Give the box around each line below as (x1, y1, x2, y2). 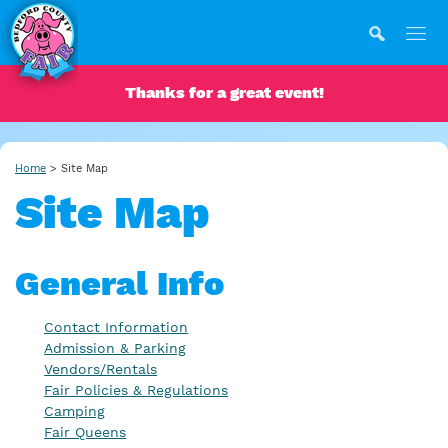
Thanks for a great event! (124, 83, 324, 102)
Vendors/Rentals (44, 360, 158, 377)
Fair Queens (44, 423, 127, 440)
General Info (15, 262, 224, 303)
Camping (44, 402, 106, 419)
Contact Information (44, 318, 189, 335)
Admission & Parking (44, 339, 187, 356)
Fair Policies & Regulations (44, 381, 229, 398)
